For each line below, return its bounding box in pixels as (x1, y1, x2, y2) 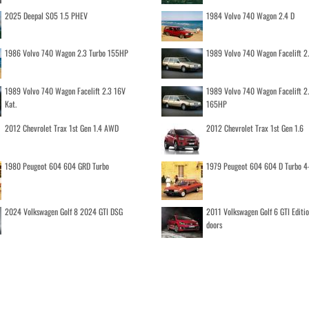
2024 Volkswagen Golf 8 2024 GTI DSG (4, 206, 123, 217)
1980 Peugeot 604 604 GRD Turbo (4, 160, 109, 172)
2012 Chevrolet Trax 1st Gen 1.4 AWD (4, 122, 119, 134)
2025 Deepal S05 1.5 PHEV (4, 10, 88, 21)
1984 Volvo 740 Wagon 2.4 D (206, 10, 295, 21)
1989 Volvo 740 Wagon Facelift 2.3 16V (4, 85, 126, 97)
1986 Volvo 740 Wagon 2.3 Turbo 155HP (4, 47, 128, 59)
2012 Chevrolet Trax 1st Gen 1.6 (206, 122, 303, 134)
